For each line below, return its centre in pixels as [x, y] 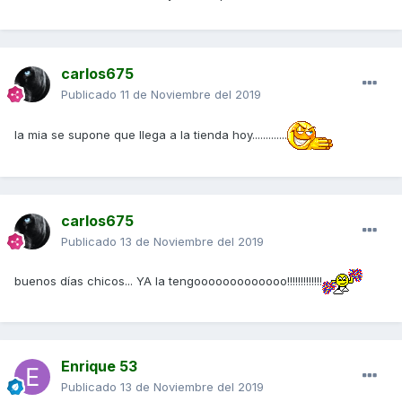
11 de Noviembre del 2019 [191, 95]
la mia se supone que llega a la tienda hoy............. [151, 134]
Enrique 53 [99, 367]
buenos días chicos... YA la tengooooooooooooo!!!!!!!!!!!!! [168, 280]
